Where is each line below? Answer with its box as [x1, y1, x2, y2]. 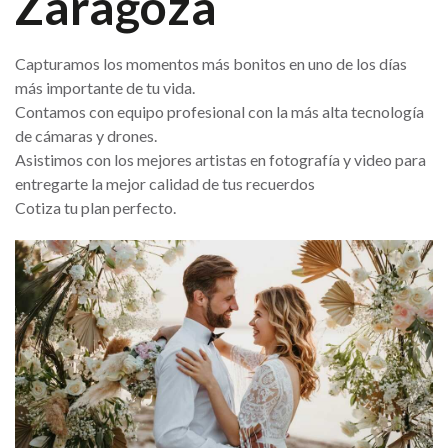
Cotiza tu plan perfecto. [15, 198, 176, 217]
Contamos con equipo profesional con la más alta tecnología [15, 102, 424, 121]
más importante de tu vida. [15, 78, 195, 97]
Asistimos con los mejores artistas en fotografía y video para [15, 150, 426, 169]
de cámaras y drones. [15, 126, 157, 145]
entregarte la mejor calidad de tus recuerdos [15, 174, 315, 193]
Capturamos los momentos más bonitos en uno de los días [15, 54, 407, 73]
